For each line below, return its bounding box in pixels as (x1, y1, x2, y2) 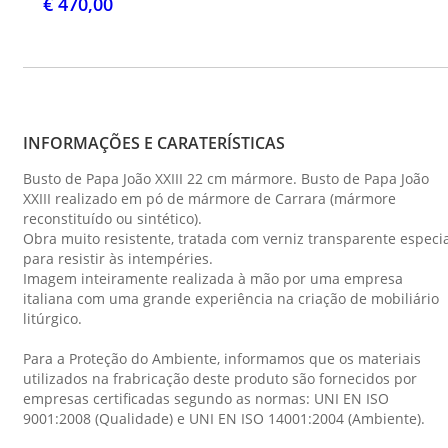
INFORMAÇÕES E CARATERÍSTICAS (23, 132, 285, 155)
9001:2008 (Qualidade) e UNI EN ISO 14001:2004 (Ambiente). (23, 409, 425, 429)
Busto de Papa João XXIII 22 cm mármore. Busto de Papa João (23, 169, 429, 189)
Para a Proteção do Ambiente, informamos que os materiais (23, 349, 421, 369)
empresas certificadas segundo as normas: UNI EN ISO (23, 389, 389, 409)
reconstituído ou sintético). (23, 209, 202, 229)
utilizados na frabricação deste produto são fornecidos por (23, 369, 417, 389)
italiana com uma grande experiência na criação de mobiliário (23, 289, 439, 309)
